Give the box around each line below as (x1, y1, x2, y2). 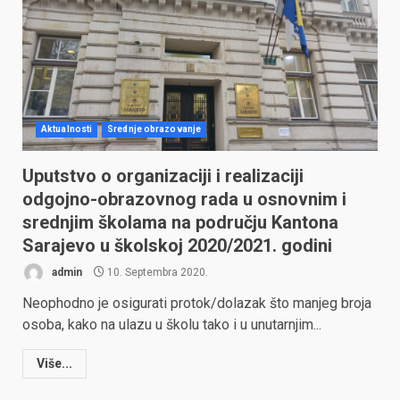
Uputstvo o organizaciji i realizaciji (22, 165, 304, 187)
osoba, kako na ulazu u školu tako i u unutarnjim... (22, 316, 321, 333)
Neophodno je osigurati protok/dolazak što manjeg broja (22, 295, 371, 312)
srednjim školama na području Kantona (22, 212, 338, 233)
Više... (37, 356, 72, 371)
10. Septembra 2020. (104, 265, 208, 279)
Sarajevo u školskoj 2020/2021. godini (22, 235, 332, 256)
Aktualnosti (41, 124, 93, 134)
